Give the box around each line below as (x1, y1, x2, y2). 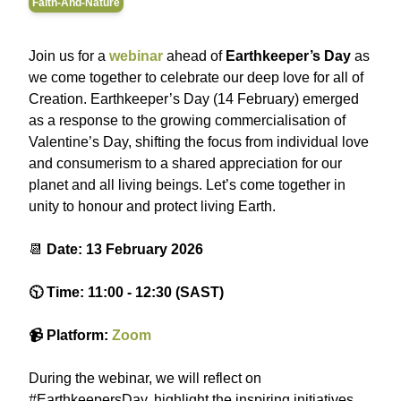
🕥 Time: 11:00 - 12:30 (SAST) (29, 285, 224, 300)
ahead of (163, 48, 226, 64)
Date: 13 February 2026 (47, 242, 203, 257)
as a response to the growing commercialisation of (29, 113, 346, 128)
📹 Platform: (29, 328, 112, 343)
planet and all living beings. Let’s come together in (29, 177, 346, 192)
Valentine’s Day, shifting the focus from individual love (29, 134, 369, 149)
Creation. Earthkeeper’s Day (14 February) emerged (29, 91, 359, 107)
